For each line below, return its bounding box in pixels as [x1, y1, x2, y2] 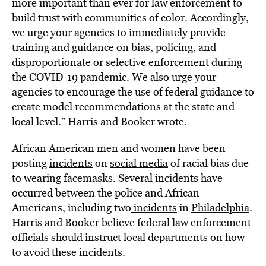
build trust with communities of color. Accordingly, [12, 10, 249, 25]
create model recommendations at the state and [12, 99, 235, 114]
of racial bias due [168, 156, 249, 170]
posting [12, 156, 49, 170]
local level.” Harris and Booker [12, 114, 157, 129]
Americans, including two [12, 200, 131, 215]
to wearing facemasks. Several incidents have [12, 170, 223, 185]
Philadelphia [191, 200, 249, 215]
